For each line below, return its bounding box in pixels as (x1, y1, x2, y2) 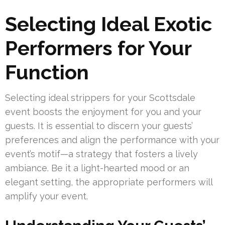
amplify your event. (5, 191, 88, 202)
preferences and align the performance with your (5, 135, 219, 146)
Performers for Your (5, 36, 191, 60)
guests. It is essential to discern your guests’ (5, 121, 193, 132)
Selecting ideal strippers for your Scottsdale (5, 92, 195, 103)
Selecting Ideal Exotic (5, 12, 212, 36)
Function (5, 60, 89, 84)
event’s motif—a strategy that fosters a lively (5, 149, 198, 160)
